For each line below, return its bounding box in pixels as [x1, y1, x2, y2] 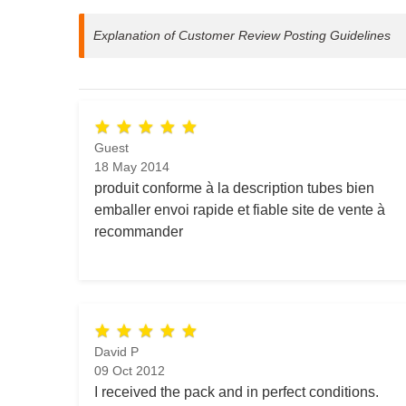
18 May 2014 [94, 159, 169, 175]
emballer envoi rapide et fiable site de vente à [94, 201, 385, 218]
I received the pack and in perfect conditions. [94, 382, 379, 400]
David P [94, 343, 139, 359]
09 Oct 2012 [94, 362, 165, 378]
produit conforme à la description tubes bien [94, 179, 374, 197]
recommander [94, 223, 183, 240]
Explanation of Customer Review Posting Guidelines [93, 27, 391, 43]
